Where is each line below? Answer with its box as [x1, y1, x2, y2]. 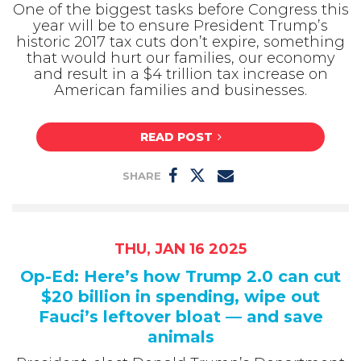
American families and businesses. [54, 81, 307, 99]
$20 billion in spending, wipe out [41, 287, 320, 307]
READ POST [139, 130, 213, 145]
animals [147, 327, 214, 347]
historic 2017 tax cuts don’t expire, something [16, 32, 345, 51]
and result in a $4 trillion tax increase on [33, 64, 328, 83]
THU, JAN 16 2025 [114, 240, 247, 259]
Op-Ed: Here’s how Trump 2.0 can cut [20, 267, 341, 287]
